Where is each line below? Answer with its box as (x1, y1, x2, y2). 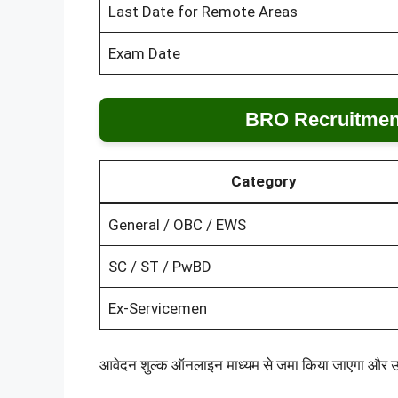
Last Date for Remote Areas (107, 3, 298, 21)
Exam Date (107, 44, 180, 63)
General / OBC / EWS (107, 215, 246, 234)
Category (231, 171, 297, 190)
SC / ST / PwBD (107, 257, 211, 275)
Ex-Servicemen (107, 298, 207, 317)
